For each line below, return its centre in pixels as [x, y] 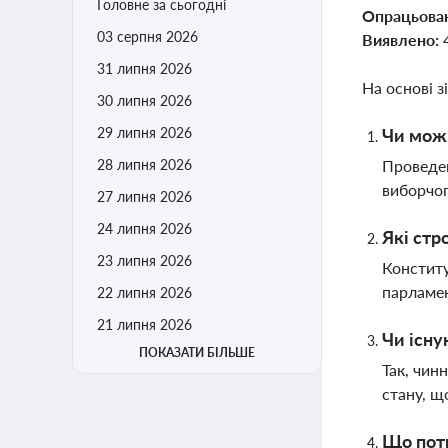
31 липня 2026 [144, 68]
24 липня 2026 [144, 228]
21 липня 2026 [144, 324]
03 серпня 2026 [147, 36]
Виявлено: [402, 39]
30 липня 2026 [144, 100]
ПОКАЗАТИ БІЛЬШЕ [197, 352]
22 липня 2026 [144, 292]
